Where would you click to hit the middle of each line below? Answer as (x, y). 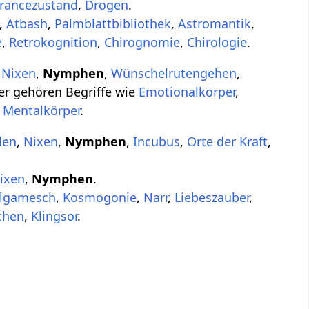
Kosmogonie (100, 198)
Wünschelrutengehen (174, 73)
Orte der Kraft (228, 142)
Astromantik (215, 24)
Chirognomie (142, 42)
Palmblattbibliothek (113, 24)
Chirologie (217, 42)
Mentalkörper (42, 111)
